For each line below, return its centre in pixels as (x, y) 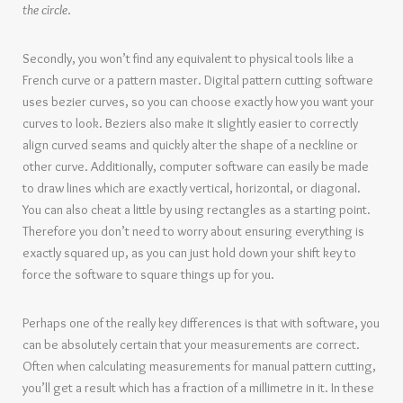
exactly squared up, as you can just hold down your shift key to (189, 253)
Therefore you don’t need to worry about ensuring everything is (193, 231)
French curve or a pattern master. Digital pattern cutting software (198, 80)
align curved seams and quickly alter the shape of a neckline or (190, 145)
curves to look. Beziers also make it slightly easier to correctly (190, 123)
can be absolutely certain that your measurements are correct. (191, 345)
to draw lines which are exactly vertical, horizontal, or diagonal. (192, 188)
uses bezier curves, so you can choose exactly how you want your (198, 102)
